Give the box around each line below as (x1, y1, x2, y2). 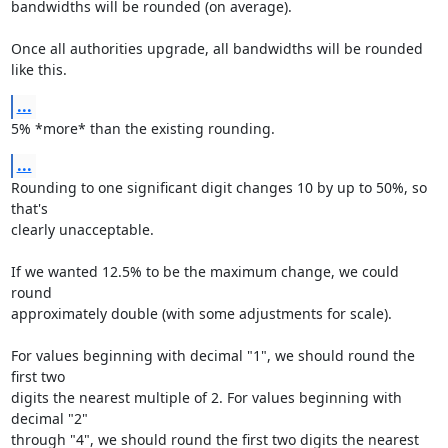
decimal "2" (10, 409, 88, 428)
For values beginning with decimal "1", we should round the (10, 346, 415, 365)
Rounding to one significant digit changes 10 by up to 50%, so (10, 178, 427, 197)
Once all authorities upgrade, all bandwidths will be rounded (10, 39, 423, 58)
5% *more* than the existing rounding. (10, 119, 275, 138)
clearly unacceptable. (10, 220, 154, 239)
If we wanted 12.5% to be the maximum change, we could (10, 262, 399, 281)
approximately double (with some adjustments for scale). (10, 304, 392, 323)
